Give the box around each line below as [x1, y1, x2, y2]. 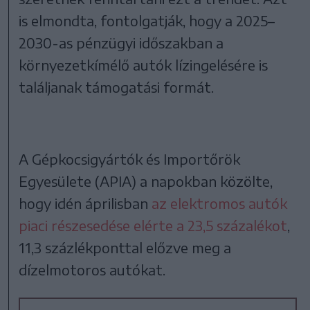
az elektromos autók [152, 194, 288, 212]
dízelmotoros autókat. [19, 260, 166, 278]
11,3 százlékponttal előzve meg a [19, 238, 232, 256]
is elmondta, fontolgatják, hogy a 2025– [19, 11, 275, 29]
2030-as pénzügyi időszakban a [19, 33, 224, 51]
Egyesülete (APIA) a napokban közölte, [19, 172, 273, 190]
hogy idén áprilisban [19, 194, 152, 212]
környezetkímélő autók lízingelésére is [19, 55, 268, 73]
